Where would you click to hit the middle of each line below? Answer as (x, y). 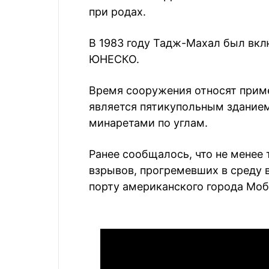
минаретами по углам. (148, 123)
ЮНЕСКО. (114, 59)
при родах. (117, 12)
